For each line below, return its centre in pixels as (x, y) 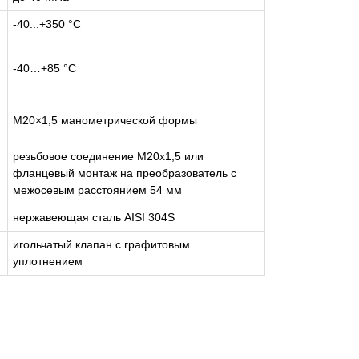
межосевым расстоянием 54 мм (97, 190)
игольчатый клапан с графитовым (101, 244)
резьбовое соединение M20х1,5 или (108, 156)
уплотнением (48, 261)
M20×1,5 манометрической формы (105, 120)
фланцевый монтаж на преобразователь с (125, 173)
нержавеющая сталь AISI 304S (94, 217)
